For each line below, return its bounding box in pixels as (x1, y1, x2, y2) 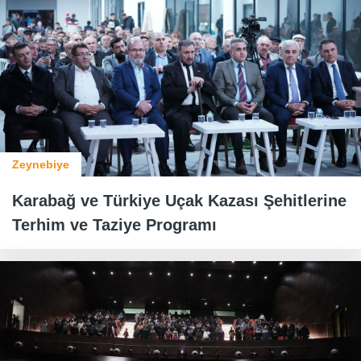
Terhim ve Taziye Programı (12, 216, 217, 234)
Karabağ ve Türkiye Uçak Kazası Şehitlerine (12, 192, 346, 210)
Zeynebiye (12, 158, 69, 171)
